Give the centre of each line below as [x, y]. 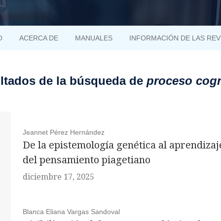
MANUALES [94, 38]
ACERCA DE [39, 38]
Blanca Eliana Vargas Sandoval [71, 212]
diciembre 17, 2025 [58, 177]
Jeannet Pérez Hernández [63, 132]
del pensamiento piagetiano [86, 160]
